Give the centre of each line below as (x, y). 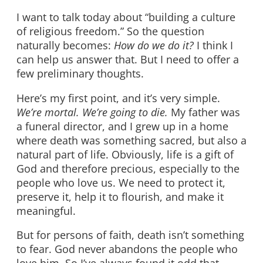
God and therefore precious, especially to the (128, 168)
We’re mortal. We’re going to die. (94, 112)
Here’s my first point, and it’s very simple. (118, 98)
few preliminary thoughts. (80, 74)
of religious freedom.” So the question (110, 31)
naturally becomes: (65, 45)
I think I (213, 45)
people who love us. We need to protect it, (121, 182)
